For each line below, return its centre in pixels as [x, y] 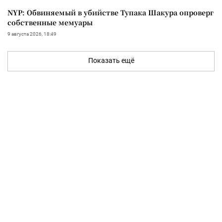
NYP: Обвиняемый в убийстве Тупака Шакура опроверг [111, 12]
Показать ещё [111, 60]
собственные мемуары [50, 22]
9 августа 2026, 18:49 [32, 34]
